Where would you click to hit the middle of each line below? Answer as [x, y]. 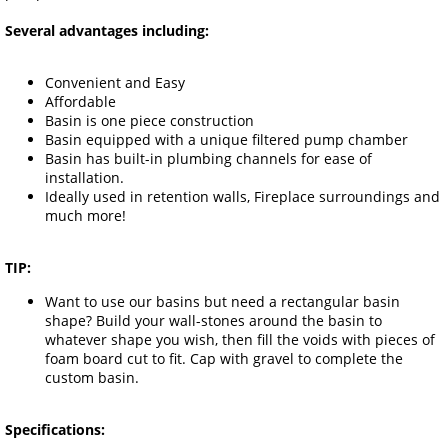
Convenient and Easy [115, 83]
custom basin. [92, 377]
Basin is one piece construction [149, 121]
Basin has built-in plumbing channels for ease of [208, 159]
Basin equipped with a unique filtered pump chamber [226, 140]
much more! [85, 216]
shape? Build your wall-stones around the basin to [213, 320]
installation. [84, 178]
